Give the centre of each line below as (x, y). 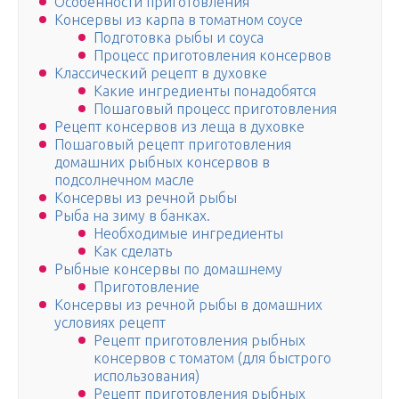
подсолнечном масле (124, 180)
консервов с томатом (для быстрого (212, 358)
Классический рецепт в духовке (161, 73)
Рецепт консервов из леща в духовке (179, 127)
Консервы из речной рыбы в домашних (188, 305)
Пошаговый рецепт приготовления (173, 145)
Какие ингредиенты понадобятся (205, 91)
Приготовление (147, 287)
